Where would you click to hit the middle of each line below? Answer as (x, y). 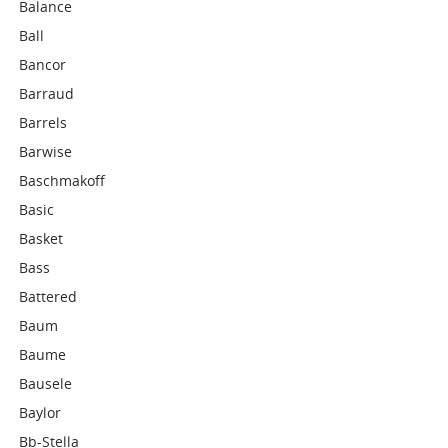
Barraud (47, 93)
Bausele (46, 383)
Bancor (43, 64)
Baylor (40, 412)
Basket (41, 238)
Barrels (43, 122)
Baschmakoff (62, 180)
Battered (48, 296)
